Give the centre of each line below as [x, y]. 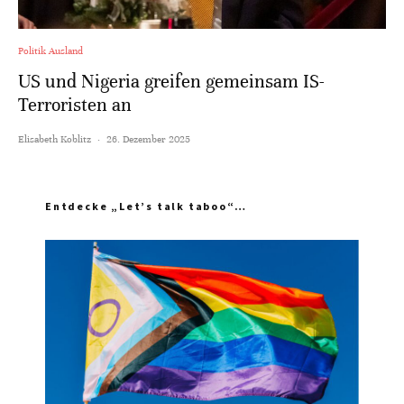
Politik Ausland [50, 51]
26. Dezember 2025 [148, 139]
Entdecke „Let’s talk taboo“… [146, 207]
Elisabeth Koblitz [55, 139]
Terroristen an [75, 106]
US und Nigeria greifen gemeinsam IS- [171, 82]
